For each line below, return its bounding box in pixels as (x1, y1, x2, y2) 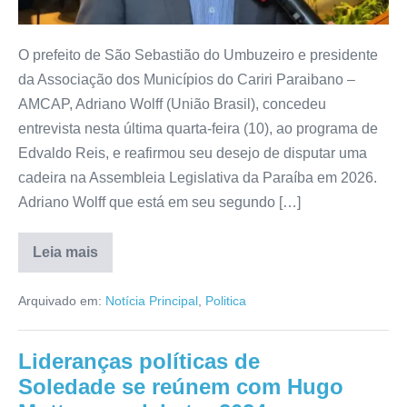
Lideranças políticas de (18, 349, 260, 374)
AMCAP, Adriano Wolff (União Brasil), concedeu (18, 96, 326, 113)
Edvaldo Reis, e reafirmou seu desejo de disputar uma (18, 145, 367, 162)
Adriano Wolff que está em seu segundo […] (18, 194, 301, 211)
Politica (205, 293, 246, 309)
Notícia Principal (105, 293, 198, 309)
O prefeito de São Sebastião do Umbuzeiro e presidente (18, 47, 378, 64)
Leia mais (33, 244, 98, 261)
